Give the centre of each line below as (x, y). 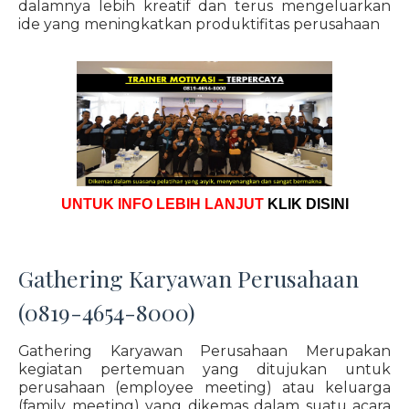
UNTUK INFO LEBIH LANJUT (164, 204)
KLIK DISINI (308, 204)
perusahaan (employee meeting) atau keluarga (204, 388)
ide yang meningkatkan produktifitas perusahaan (199, 24)
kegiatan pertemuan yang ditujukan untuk (204, 369)
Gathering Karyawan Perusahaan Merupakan (204, 351)
